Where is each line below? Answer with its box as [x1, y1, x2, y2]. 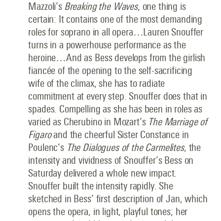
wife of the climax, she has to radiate [28, 77, 165, 89]
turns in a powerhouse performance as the [28, 39, 186, 51]
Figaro [28, 129, 51, 141]
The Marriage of [148, 116, 207, 128]
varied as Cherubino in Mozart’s [28, 116, 148, 128]
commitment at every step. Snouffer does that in [28, 90, 207, 102]
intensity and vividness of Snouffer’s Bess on [28, 154, 194, 166]
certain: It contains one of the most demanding [28, 13, 203, 25]
